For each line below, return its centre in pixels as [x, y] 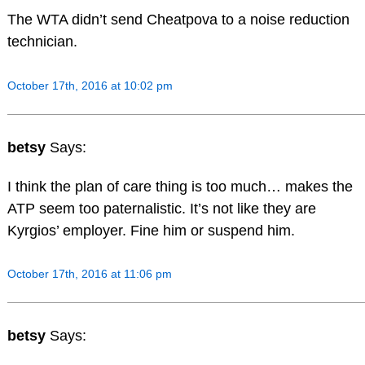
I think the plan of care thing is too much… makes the [180, 186]
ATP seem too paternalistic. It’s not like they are [161, 208]
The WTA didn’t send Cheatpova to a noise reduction [178, 20]
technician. [42, 42]
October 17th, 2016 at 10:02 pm [90, 85]
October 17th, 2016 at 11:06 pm [89, 274]
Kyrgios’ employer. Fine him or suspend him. [151, 230]
